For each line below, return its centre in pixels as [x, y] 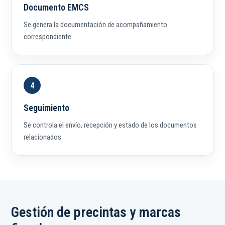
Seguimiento [46, 108]
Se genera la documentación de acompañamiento [95, 25]
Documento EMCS [56, 8]
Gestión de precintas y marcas [96, 212]
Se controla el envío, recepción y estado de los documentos [110, 125]
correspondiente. [48, 37]
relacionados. [43, 137]
